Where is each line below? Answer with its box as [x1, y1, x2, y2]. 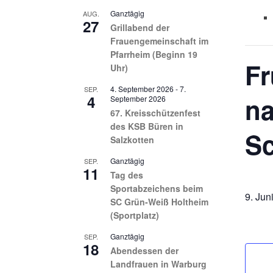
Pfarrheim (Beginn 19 [110, 48, 197, 60]
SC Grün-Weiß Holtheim [110, 195, 208, 208]
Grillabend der [110, 21, 169, 34]
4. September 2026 [110, 83, 174, 94]
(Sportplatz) [110, 208, 159, 221]
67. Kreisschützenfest [110, 106, 200, 119]
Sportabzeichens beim [110, 182, 203, 194]
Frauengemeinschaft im [110, 34, 208, 47]
